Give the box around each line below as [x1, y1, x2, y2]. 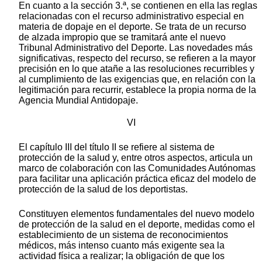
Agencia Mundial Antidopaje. [19, 95, 138, 106]
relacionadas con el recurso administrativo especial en [19, 11, 244, 22]
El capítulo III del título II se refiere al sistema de [19, 142, 215, 153]
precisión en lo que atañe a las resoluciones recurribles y [19, 64, 254, 74]
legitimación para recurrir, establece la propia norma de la [19, 85, 256, 95]
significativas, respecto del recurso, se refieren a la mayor [19, 53, 256, 64]
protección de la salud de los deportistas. [19, 184, 188, 195]
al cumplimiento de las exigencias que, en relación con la [19, 74, 256, 85]
